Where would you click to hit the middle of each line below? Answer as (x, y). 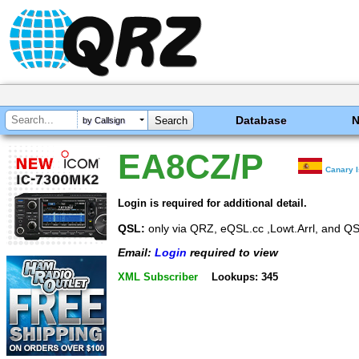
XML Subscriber (158, 276)
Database (262, 120)
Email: (136, 253)
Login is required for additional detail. (212, 203)
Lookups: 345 (244, 276)
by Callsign (104, 121)
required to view (232, 253)
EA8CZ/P (191, 167)
